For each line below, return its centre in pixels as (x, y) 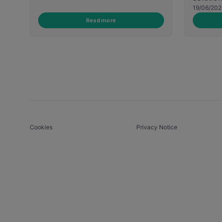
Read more (101, 20)
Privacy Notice (157, 127)
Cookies (41, 127)
